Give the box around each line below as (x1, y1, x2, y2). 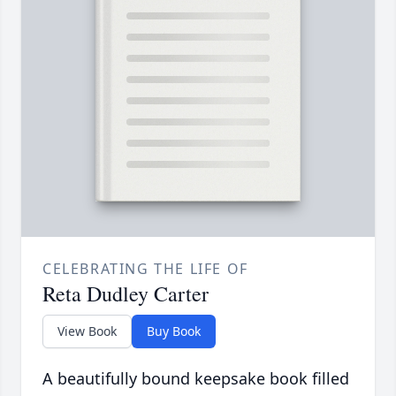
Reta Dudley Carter (42, 278, 209, 308)
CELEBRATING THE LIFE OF (42, 258, 248, 278)
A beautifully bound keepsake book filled (42, 367, 349, 389)
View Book (57, 322, 117, 339)
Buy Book (147, 322, 201, 339)
